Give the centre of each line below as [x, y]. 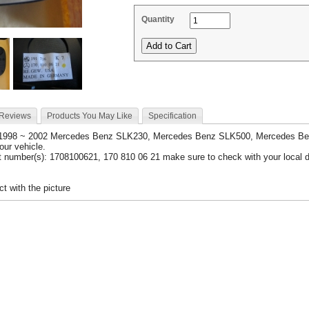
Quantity [158, 19]
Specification [172, 116]
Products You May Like [90, 116]
